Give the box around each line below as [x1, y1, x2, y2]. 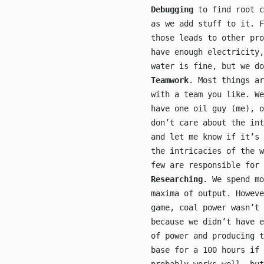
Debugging [151, 5, 193, 14]
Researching [151, 174, 203, 184]
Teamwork [151, 75, 189, 85]
